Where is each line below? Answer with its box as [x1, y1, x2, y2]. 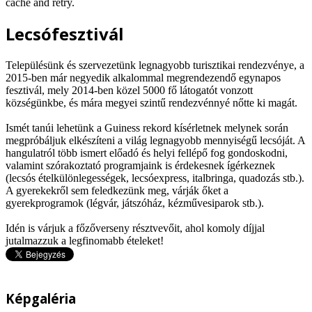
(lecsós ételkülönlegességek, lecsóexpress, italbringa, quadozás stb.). [6, 172, 304, 185]
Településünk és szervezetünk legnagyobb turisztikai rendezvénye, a [6, 59, 304, 72]
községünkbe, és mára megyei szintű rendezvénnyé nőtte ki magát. [6, 97, 297, 109]
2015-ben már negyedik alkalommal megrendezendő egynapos [6, 72, 281, 84]
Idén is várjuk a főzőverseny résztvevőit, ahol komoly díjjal [6, 222, 265, 235]
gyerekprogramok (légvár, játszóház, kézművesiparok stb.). [6, 197, 264, 210]
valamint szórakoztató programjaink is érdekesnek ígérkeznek [6, 159, 275, 172]
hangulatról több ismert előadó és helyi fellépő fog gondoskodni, [6, 147, 288, 159]
